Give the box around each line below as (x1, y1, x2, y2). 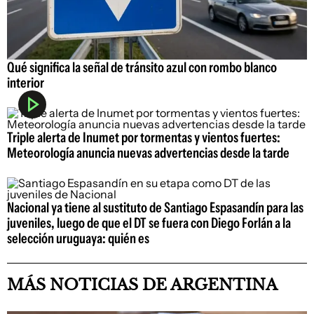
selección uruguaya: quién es (7, 229, 149, 247)
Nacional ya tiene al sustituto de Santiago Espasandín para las (7, 198, 303, 216)
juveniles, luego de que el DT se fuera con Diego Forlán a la (7, 214, 291, 231)
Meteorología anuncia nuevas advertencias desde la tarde (7, 144, 289, 161)
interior (7, 74, 44, 91)
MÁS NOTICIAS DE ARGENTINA (7, 275, 278, 294)
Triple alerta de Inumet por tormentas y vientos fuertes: (7, 128, 280, 146)
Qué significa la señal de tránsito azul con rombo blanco (7, 58, 277, 76)
